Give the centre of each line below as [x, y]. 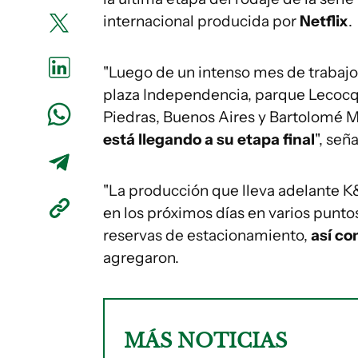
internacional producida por [201, 21]
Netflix [324, 21]
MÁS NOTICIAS [205, 341]
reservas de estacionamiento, [207, 235]
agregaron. [141, 258]
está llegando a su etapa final [209, 139]
